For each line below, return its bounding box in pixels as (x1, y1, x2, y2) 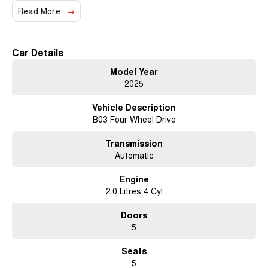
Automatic (115, 149, 153, 161)
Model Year (110, 65, 158, 77)
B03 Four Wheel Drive (92, 113, 176, 125)
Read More (18, 5, 60, 17)
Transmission (105, 137, 163, 149)
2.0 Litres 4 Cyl (105, 185, 163, 197)
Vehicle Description (92, 101, 176, 113)
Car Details (12, 45, 63, 59)
